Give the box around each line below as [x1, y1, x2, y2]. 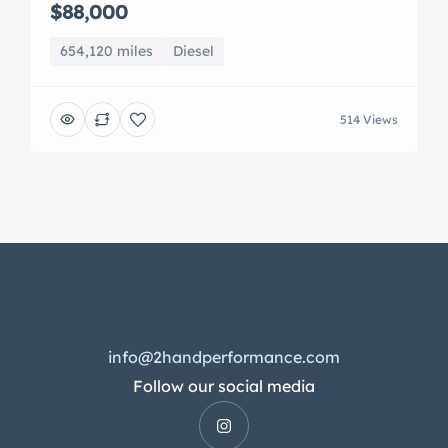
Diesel [173, 42, 214, 60]
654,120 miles [60, 42, 153, 60]
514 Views [340, 111, 398, 127]
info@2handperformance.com [108, 347, 340, 367]
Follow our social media [133, 376, 315, 396]
